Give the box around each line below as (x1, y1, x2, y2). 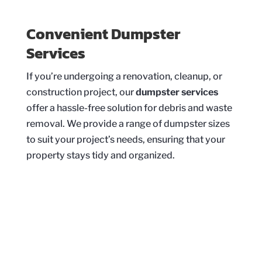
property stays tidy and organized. (26, 149, 175, 161)
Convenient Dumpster (26, 22, 181, 45)
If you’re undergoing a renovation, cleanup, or (26, 70, 222, 82)
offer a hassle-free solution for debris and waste (26, 102, 232, 113)
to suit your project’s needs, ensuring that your (26, 133, 225, 145)
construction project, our (26, 86, 136, 98)
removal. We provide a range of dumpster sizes (26, 118, 230, 129)
